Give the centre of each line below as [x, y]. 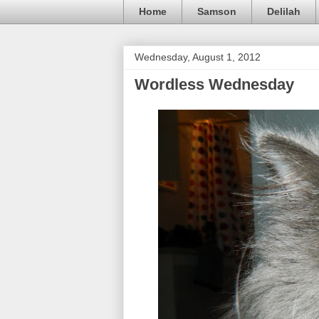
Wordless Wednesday [214, 84]
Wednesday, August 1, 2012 [198, 57]
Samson [217, 12]
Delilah [284, 12]
